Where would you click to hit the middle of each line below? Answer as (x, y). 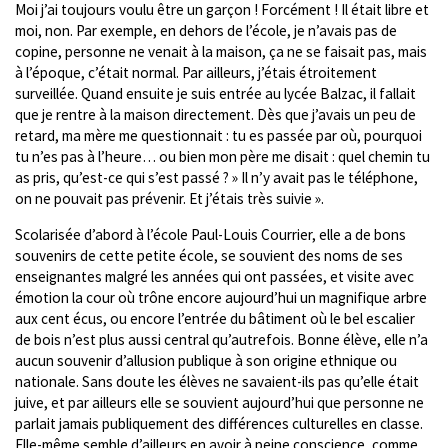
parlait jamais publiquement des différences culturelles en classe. (219, 423)
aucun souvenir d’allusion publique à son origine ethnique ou (206, 360)
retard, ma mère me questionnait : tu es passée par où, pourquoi (218, 135)
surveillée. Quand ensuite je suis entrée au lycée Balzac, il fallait (215, 93)
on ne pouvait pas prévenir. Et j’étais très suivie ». (169, 198)
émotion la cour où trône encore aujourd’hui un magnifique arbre (221, 297)
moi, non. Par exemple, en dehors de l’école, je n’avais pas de (206, 30)
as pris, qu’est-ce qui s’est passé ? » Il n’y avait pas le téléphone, (216, 177)
